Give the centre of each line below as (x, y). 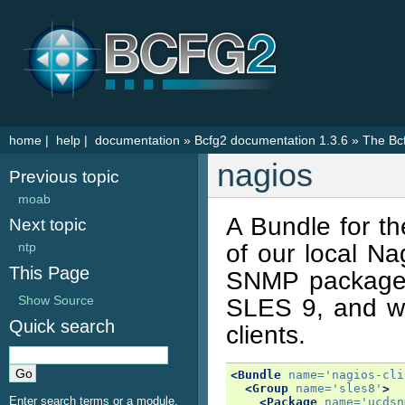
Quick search (62, 326)
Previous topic (64, 177)
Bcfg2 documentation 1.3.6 (271, 140)
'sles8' (357, 388)
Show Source (56, 300)
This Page (49, 273)
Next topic (48, 225)
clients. (266, 334)
